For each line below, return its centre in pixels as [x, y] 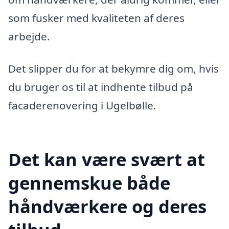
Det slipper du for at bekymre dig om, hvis [113, 69]
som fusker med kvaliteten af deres [96, 18]
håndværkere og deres [107, 207]
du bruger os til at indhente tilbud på [101, 87]
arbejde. [29, 36]
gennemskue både [89, 183]
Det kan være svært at [107, 159]
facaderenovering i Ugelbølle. [82, 106]
